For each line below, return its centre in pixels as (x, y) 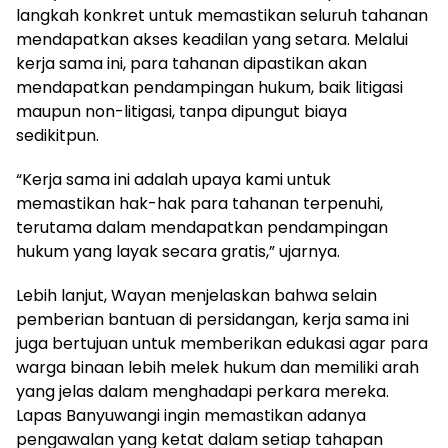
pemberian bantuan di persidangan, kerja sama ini (212, 319)
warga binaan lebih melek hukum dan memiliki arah (217, 367)
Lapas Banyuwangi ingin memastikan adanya (191, 415)
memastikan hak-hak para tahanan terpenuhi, (199, 203)
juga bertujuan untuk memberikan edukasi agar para (222, 343)
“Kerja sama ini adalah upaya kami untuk (173, 179)
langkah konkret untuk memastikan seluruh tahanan (222, 15)
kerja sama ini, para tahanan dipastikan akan (191, 63)
